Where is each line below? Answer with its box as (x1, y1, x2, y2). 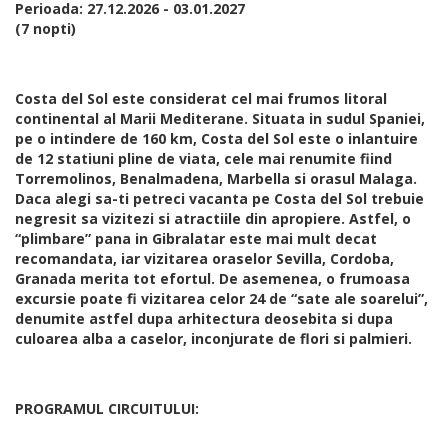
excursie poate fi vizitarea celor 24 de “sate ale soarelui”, (15, 289, 428, 309)
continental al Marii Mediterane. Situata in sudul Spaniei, (15, 109, 425, 129)
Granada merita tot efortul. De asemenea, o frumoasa (15, 269, 410, 289)
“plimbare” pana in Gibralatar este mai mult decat (15, 229, 377, 249)
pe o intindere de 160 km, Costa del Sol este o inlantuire (15, 129, 418, 149)
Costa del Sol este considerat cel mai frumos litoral (15, 89, 387, 109)
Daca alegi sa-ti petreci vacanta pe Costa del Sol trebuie (15, 189, 424, 209)
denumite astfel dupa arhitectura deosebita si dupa (15, 309, 393, 329)
